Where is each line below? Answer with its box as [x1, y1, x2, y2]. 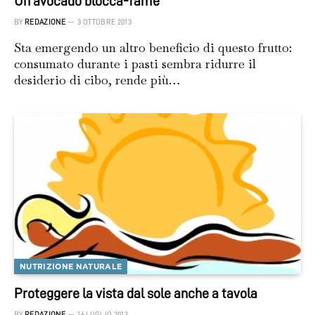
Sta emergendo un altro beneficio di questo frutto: [14, 39, 292, 56]
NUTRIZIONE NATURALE [20, 262, 122, 272]
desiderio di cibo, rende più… [14, 71, 180, 88]
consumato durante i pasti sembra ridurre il [14, 55, 256, 72]
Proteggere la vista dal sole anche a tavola [14, 286, 257, 301]
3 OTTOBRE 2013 [77, 18, 131, 26]
